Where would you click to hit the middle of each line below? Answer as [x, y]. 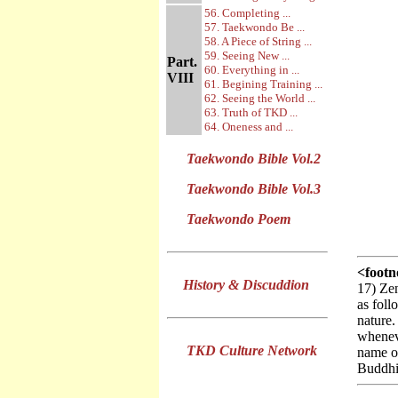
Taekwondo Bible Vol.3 [254, 189]
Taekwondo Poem [239, 219]
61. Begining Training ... [263, 84]
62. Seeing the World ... [260, 98]
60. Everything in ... [252, 70]
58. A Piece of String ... [258, 41]
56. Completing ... [247, 13]
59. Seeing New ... [247, 56]
